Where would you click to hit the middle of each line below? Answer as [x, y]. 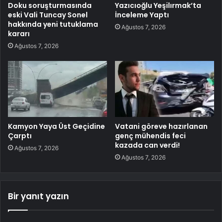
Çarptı [20, 136]
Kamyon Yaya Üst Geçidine [56, 126]
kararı [19, 33]
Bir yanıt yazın [38, 196]
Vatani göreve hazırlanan [161, 126]
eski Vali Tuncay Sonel [48, 15]
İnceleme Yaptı [142, 15]
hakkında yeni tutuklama [53, 24]
